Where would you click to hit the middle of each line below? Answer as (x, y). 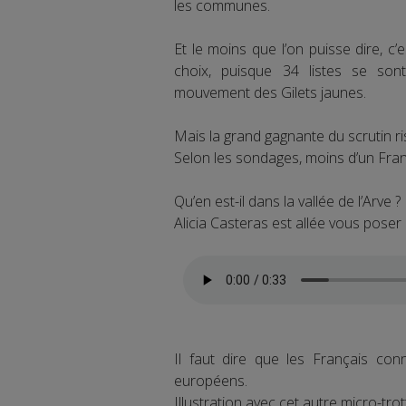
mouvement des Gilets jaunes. (270, 92)
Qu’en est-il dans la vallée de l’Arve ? (287, 201)
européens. (211, 380)
